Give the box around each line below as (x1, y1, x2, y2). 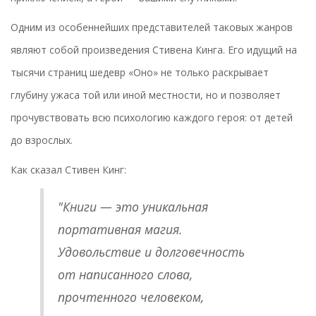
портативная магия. (57, 221, 182, 238)
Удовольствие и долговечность (57, 243, 245, 261)
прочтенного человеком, (57, 288, 204, 306)
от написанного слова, (57, 266, 193, 284)
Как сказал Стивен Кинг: (11, 163, 126, 177)
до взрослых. (11, 133, 73, 147)
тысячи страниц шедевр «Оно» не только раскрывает (11, 66, 269, 80)
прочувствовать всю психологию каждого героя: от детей (11, 111, 293, 125)
